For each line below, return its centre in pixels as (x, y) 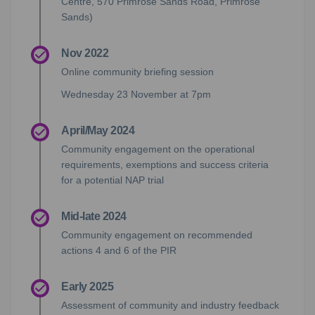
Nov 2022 (85, 53)
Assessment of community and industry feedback (170, 306)
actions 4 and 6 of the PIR (119, 251)
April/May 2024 (98, 131)
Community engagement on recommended (157, 235)
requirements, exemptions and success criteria (165, 165)
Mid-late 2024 (94, 217)
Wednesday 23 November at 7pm (136, 95)
